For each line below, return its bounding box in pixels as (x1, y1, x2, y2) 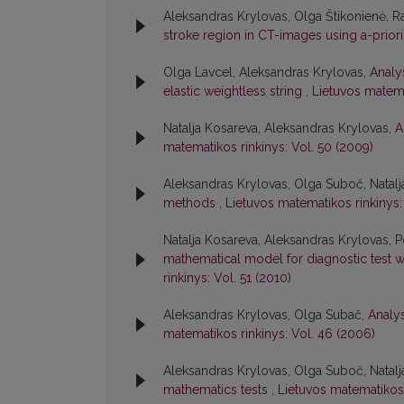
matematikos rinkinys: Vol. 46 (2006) (163, 326, 375, 342)
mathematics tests (163, 382, 271, 398)
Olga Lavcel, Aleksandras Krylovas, (163, 65, 370, 80)
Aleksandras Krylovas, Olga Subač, (163, 308, 368, 323)
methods (163, 196, 219, 211)
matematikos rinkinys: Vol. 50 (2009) (163, 140, 373, 155)
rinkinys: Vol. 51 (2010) (163, 271, 291, 286)
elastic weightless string (163, 84, 306, 99)
